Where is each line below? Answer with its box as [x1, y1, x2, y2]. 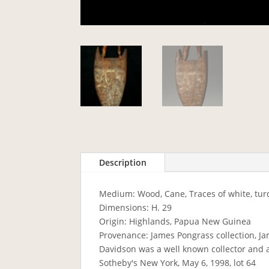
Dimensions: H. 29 [99, 202, 172, 213]
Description [99, 157, 147, 168]
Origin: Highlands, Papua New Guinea [99, 216, 252, 227]
